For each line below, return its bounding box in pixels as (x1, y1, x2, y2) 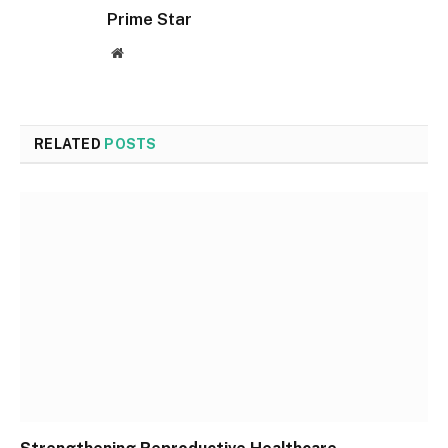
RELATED (34, 136, 105, 153)
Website (122, 45, 167, 60)
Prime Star (107, 9, 192, 30)
